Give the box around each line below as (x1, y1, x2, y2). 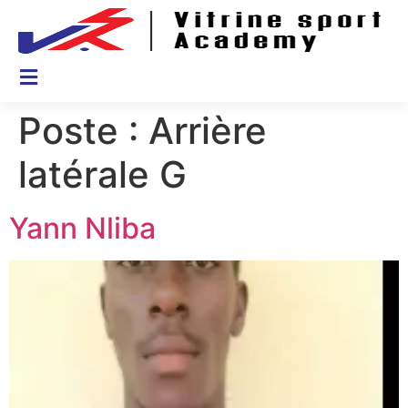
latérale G (18, 152, 187, 197)
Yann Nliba (9, 210, 156, 246)
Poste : (18, 108, 148, 153)
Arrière (148, 108, 267, 153)
